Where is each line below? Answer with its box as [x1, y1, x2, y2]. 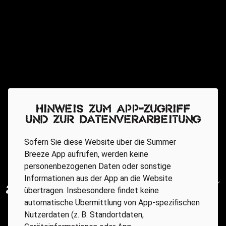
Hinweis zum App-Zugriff [36, 104, 190, 115]
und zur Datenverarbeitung [25, 115, 201, 126]
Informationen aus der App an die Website [24, 174, 173, 183]
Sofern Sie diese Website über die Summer [24, 137, 176, 147]
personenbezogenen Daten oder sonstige [24, 161, 171, 171]
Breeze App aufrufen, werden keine [24, 149, 148, 159]
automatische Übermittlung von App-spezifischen [24, 198, 200, 207]
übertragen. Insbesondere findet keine [24, 186, 159, 195]
